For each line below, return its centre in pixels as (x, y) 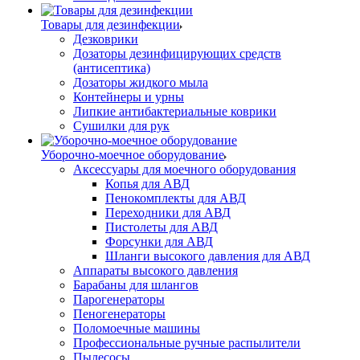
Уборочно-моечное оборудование (133, 155)
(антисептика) (112, 68)
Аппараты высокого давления (155, 270)
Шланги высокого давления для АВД (208, 256)
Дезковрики (106, 39)
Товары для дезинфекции (110, 25)
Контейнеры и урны (129, 97)
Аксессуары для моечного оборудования (184, 169)
